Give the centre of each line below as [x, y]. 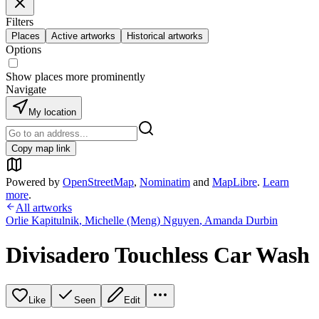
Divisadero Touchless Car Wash [158, 255]
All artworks [44, 208]
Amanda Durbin [241, 220]
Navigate [26, 89]
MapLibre [235, 182]
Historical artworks [165, 36]
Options [23, 49]
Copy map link [41, 148]
